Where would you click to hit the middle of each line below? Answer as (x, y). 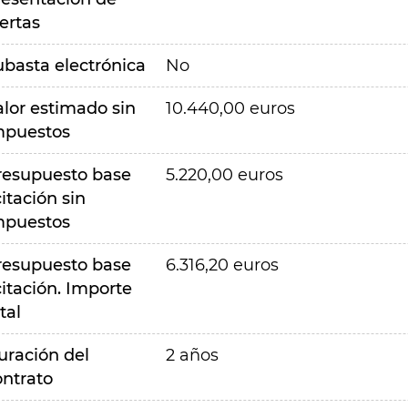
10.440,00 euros (230, 108)
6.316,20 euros (222, 265)
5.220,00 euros (224, 175)
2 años (192, 355)
